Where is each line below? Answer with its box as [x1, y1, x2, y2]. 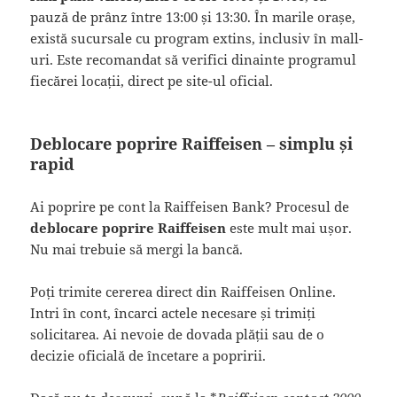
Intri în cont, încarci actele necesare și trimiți [30, 303, 316, 322]
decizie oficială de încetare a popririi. [30, 346, 267, 364]
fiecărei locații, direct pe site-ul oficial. [30, 71, 274, 90]
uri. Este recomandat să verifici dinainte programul [30, 50, 357, 68]
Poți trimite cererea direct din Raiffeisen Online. [30, 282, 337, 300]
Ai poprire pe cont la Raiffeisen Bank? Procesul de [30, 197, 350, 215]
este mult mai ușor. [226, 218, 353, 237]
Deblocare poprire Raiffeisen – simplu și [30, 132, 354, 154]
